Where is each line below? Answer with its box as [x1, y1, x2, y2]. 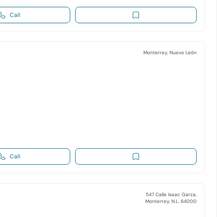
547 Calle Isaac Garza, [145, 191, 197, 198]
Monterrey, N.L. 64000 [145, 198, 197, 204]
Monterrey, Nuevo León [143, 49, 197, 56]
